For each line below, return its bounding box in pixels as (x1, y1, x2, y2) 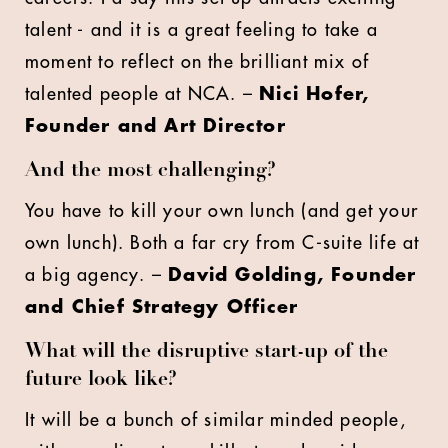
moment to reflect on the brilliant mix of (25, 53, 370, 71)
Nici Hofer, (259, 85, 370, 103)
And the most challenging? (25, 162, 276, 182)
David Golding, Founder (168, 266, 417, 284)
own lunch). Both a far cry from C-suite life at (25, 234, 420, 252)
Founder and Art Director (25, 117, 286, 135)
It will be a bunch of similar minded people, (25, 411, 406, 429)
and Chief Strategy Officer (25, 298, 299, 316)
